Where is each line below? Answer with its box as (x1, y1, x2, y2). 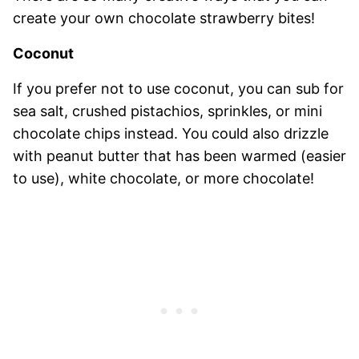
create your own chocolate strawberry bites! (13, 10, 315, 27)
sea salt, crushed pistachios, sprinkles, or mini (13, 103, 322, 120)
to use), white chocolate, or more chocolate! (13, 170, 314, 188)
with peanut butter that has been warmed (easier (13, 147, 346, 165)
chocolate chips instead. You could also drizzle (13, 125, 329, 143)
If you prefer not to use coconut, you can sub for (13, 80, 344, 98)
